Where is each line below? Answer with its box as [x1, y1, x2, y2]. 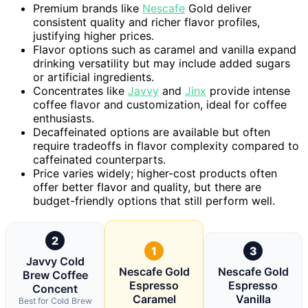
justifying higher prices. [33, 28, 154, 43]
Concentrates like [33, 83, 128, 98]
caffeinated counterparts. [33, 152, 166, 166]
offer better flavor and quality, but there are [33, 179, 261, 194]
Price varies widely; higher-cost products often [33, 166, 277, 180]
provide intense [206, 83, 290, 98]
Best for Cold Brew [18, 295, 92, 306]
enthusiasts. [33, 111, 94, 125]
